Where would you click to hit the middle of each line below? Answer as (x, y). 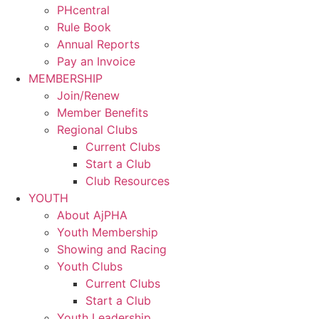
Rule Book (84, 27)
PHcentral (83, 10)
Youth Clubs (90, 266)
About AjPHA (92, 215)
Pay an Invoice (96, 61)
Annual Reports (98, 44)
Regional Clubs (97, 129)
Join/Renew (88, 95)
